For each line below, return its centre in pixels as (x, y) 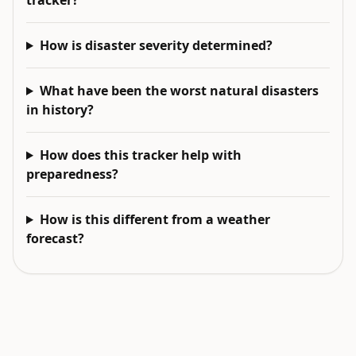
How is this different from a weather (155, 219)
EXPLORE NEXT (70, 325)
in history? (60, 110)
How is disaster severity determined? (156, 45)
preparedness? (72, 174)
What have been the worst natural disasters (179, 91)
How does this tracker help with (140, 155)
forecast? (55, 238)
